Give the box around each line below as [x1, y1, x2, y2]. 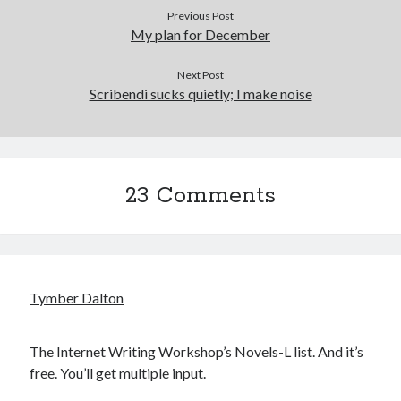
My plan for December [131, 26, 270, 43]
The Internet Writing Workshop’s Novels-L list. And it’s [30, 343, 364, 360]
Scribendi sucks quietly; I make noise [89, 85, 312, 102]
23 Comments [125, 182, 276, 210]
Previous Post [167, 9, 234, 22]
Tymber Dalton [30, 289, 124, 306]
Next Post [177, 68, 224, 81]
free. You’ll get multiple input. [30, 364, 207, 381]
